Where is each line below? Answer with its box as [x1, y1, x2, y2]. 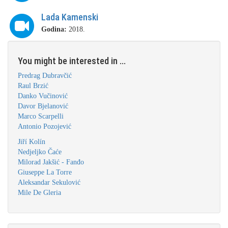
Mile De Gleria [18, 189, 61, 196]
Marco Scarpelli [18, 112, 64, 120]
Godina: [41, 25, 67, 33]
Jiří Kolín [18, 138, 45, 146]
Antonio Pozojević [18, 123, 71, 130]
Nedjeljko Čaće [18, 148, 62, 156]
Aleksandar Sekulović [18, 179, 80, 186]
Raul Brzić [18, 82, 48, 90]
